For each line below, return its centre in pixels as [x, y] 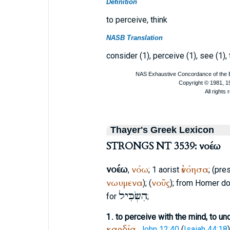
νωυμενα [124, 183]
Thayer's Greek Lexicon [162, 130]
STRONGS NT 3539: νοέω [163, 146]
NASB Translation [134, 38]
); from [182, 183]
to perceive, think [137, 20]
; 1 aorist [165, 170]
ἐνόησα [195, 170]
